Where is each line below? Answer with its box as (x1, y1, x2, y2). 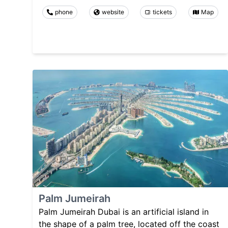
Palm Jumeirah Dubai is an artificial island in (39, 206, 209, 217)
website (101, 8, 124, 16)
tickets (153, 8, 173, 16)
